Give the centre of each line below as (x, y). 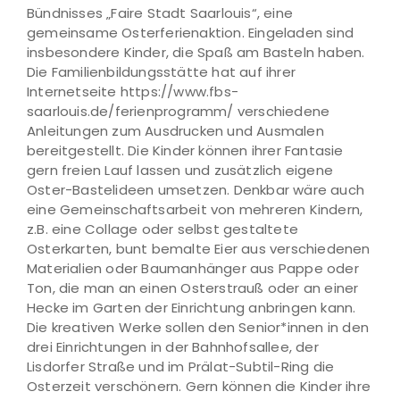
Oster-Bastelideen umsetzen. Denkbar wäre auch (196, 190)
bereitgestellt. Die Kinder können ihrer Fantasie (185, 150)
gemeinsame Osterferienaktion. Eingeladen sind (191, 33)
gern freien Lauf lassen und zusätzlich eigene (180, 170)
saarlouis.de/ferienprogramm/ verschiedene (179, 111)
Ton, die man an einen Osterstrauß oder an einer (193, 288)
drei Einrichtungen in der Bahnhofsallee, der (173, 347)
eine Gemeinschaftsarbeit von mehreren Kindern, (195, 209)
